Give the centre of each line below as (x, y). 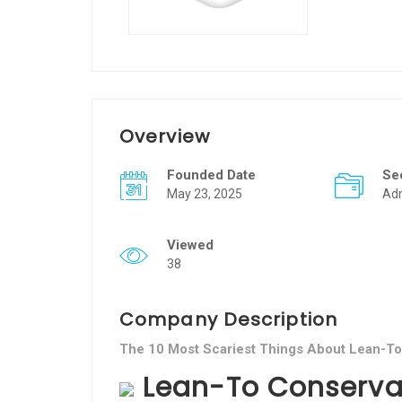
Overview (165, 136)
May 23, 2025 (205, 194)
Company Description (228, 319)
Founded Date (211, 175)
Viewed (190, 245)
